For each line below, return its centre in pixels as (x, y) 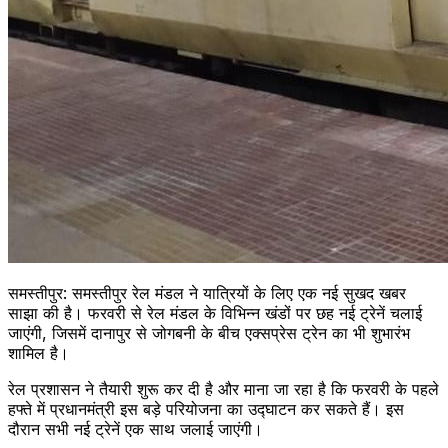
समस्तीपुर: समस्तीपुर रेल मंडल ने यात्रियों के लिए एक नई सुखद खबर (207, 292)
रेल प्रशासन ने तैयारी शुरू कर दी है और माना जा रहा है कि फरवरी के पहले (223, 388)
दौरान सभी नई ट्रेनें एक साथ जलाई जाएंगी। (135, 428)
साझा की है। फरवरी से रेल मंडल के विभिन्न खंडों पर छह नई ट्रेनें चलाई (215, 312)
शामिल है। (38, 352)
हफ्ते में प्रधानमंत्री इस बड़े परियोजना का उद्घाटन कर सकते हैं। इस (206, 408)
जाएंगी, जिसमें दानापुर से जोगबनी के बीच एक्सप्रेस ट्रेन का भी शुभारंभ (209, 332)
